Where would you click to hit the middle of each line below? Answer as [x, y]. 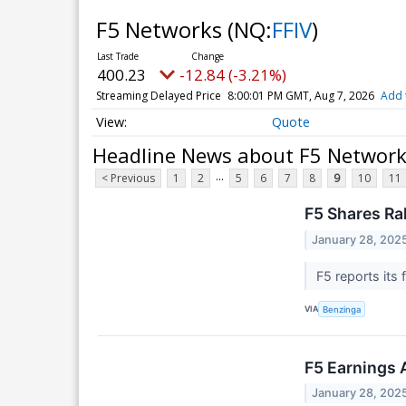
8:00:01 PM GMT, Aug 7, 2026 [300, 96]
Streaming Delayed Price [158, 96]
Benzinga [342, 309]
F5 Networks [161, 29]
